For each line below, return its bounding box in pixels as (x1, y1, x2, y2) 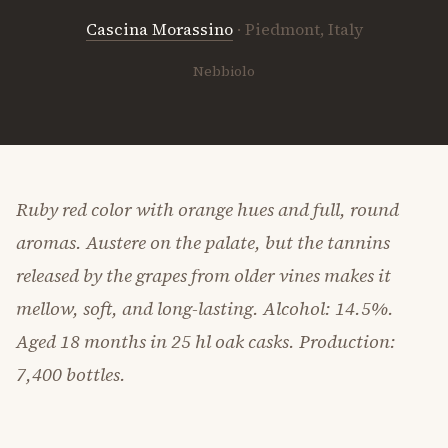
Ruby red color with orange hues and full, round (16, 197, 399, 222)
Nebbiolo (193, 61, 255, 81)
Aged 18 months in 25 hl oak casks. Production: (16, 329, 396, 354)
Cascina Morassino (85, 18, 233, 40)
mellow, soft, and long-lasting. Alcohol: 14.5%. (16, 296, 394, 321)
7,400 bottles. (16, 362, 126, 387)
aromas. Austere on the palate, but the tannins (16, 230, 390, 255)
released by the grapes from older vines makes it (16, 263, 391, 288)
